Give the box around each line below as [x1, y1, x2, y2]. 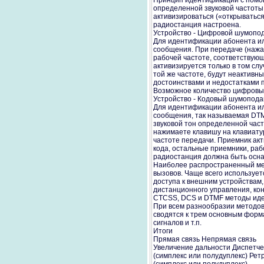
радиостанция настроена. [153, 21, 241, 29]
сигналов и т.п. [153, 219, 202, 227]
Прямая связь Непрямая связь [153, 235, 256, 243]
